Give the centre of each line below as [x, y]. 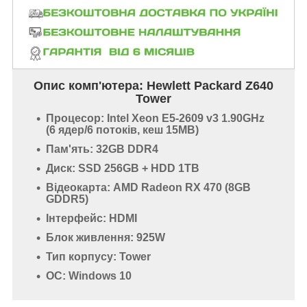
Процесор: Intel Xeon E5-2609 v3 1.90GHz [155, 119]
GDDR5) [67, 199]
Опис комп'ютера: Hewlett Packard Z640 [153, 86]
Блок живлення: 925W [106, 237]
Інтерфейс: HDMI [91, 218]
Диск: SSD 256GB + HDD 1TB [123, 169]
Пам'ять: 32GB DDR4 [102, 149]
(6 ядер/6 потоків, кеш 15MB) [122, 130]
